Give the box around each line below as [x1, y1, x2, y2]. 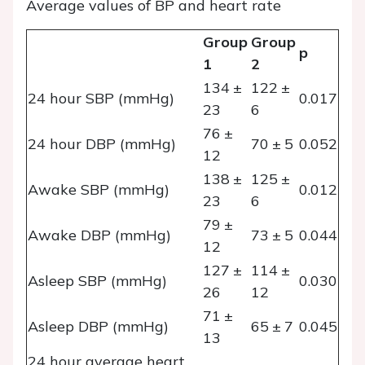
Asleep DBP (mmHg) [28, 317, 169, 336]
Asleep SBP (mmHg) [28, 271, 167, 291]
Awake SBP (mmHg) [28, 180, 169, 200]
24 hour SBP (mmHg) [28, 89, 174, 108]
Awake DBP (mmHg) [28, 226, 171, 245]
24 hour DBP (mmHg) [28, 134, 176, 154]
